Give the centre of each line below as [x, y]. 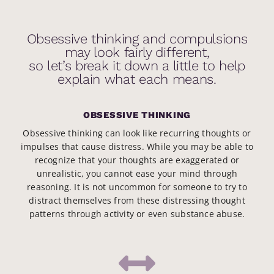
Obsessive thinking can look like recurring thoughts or [137, 133]
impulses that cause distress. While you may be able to [137, 147]
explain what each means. [137, 79]
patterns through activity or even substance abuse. [137, 214]
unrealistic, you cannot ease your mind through [137, 174]
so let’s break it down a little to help [137, 66]
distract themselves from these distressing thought [137, 201]
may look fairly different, [137, 52]
